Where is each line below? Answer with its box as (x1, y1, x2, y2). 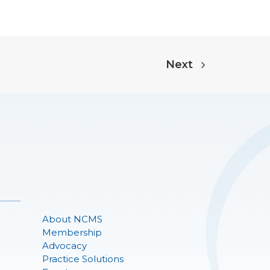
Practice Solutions (42, 253, 124, 265)
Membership (42, 227, 102, 238)
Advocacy (42, 240, 87, 251)
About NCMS (42, 213, 102, 225)
